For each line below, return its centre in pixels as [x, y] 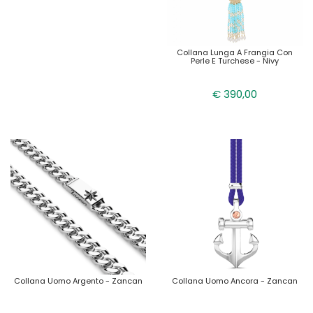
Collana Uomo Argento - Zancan [78, 281]
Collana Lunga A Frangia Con [235, 52]
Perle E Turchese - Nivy [235, 61]
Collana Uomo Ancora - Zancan [235, 281]
